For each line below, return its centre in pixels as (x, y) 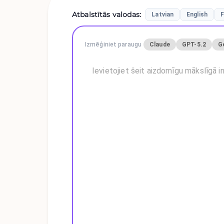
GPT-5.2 (194, 45)
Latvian (163, 14)
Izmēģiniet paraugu (113, 45)
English (197, 14)
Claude (160, 45)
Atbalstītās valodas (106, 14)
